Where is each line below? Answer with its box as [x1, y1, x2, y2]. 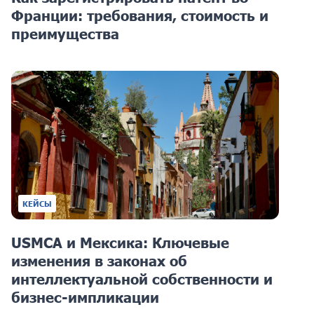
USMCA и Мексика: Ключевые [11, 233, 229, 251]
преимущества [11, 25, 119, 42]
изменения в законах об [11, 252, 187, 269]
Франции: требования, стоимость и [11, 6, 268, 24]
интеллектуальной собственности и [11, 270, 273, 287]
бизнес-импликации [11, 288, 159, 306]
